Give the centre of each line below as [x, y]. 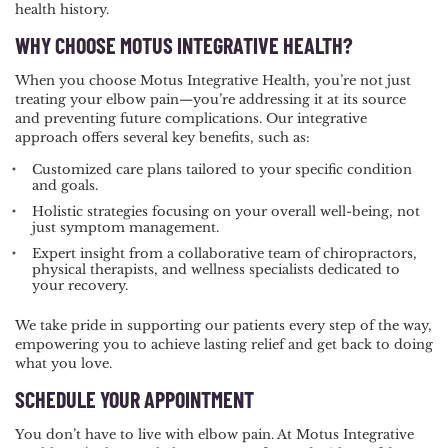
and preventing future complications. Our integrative [191, 119]
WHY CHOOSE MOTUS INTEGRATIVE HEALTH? [184, 45]
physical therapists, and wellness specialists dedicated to [216, 270]
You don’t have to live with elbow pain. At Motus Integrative [214, 435]
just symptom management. [129, 228]
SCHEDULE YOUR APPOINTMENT [134, 399]
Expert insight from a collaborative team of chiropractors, [224, 254]
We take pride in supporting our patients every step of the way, [223, 326]
